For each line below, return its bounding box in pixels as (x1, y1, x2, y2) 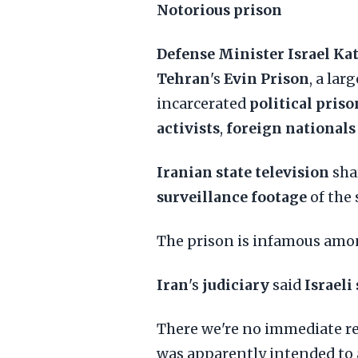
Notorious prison (157, 2, 282, 19)
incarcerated (157, 95, 249, 113)
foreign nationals (226, 120, 356, 137)
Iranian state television (157, 164, 329, 181)
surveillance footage (157, 189, 307, 206)
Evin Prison (224, 70, 309, 88)
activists (157, 120, 220, 137)
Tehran (157, 70, 210, 88)
